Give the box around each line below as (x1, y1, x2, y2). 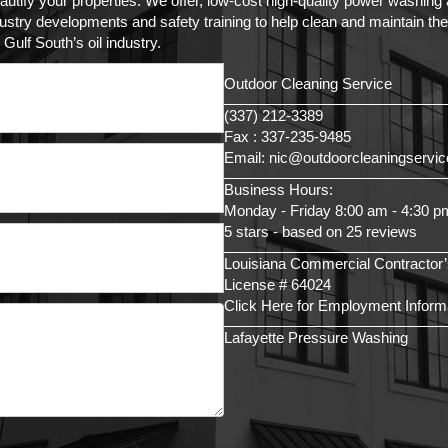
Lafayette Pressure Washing (224, 329, 408, 347)
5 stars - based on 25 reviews (224, 223, 417, 241)
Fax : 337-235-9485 (224, 128, 351, 146)
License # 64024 (224, 276, 331, 294)
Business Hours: (224, 181, 333, 199)
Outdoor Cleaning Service (224, 75, 392, 93)
